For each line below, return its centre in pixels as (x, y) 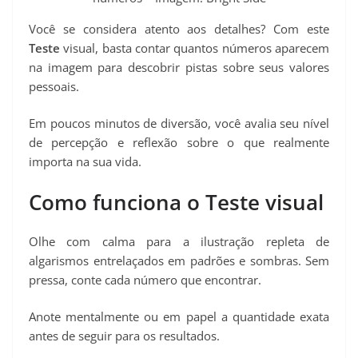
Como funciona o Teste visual (176, 202)
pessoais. (54, 86)
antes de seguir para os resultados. (124, 336)
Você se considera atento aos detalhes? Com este (179, 28)
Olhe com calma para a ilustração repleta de (179, 241)
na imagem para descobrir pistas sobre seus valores (179, 67)
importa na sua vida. (85, 162)
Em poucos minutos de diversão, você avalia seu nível (179, 123)
